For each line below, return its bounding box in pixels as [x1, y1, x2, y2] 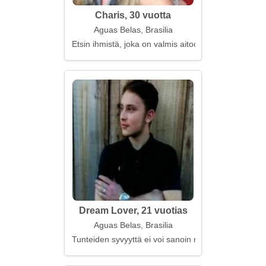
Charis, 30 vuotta [95, 10, 171, 20]
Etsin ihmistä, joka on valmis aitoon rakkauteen [72, 39, 248, 49]
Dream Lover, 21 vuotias [78, 205, 188, 216]
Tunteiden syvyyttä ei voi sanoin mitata [72, 235, 217, 244]
